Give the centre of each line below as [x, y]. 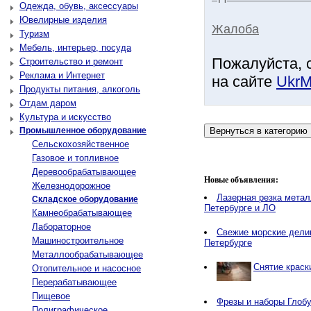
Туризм [34, 34]
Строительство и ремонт [71, 61]
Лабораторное [61, 227]
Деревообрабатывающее [84, 172]
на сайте [244, 82]
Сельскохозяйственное [81, 144]
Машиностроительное [78, 241]
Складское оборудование [85, 199]
